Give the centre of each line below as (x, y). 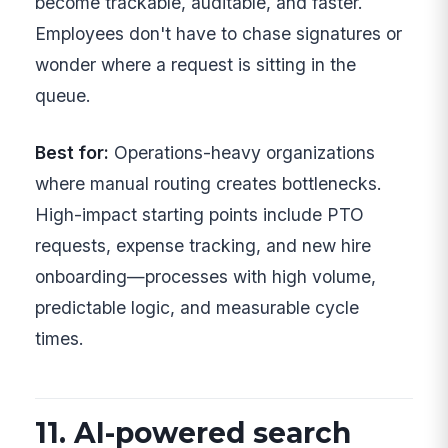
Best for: (72, 153)
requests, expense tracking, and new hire (203, 246)
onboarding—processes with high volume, (206, 277)
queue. (63, 95)
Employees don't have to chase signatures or (219, 33)
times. (60, 339)
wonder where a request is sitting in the (196, 64)
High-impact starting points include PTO (200, 215)
